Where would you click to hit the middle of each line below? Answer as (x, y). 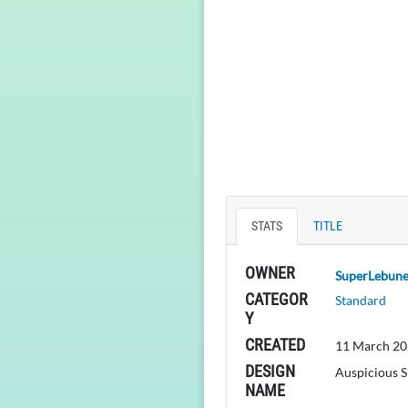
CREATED (275, 344)
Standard (361, 300)
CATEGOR (276, 299)
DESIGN (270, 371)
